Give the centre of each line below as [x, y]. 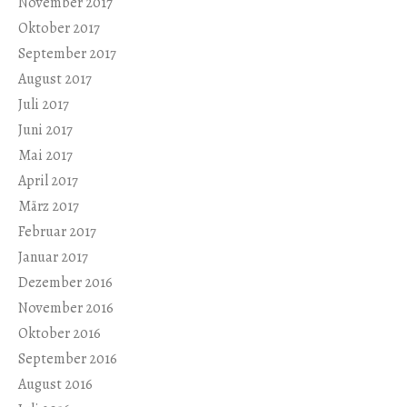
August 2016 [55, 385]
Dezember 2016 [65, 283]
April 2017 [48, 181]
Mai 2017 [45, 156]
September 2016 [68, 359]
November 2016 [66, 308]
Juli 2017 [44, 105]
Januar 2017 [53, 258]
